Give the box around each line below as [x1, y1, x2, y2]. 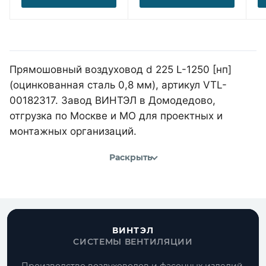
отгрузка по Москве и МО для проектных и [9, 109, 223, 122]
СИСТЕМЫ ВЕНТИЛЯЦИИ [73, 236, 193, 247]
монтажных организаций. [9, 125, 137, 137]
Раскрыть [109, 152, 152, 163]
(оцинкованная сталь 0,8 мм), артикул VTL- [9, 78, 227, 91]
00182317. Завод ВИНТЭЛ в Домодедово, [9, 94, 216, 106]
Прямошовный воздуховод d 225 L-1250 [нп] [9, 63, 232, 75]
